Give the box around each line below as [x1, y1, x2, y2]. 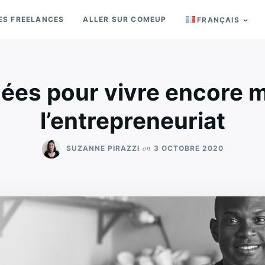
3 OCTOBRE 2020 [153, 143, 224, 153]
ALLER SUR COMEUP [83, 15, 167, 24]
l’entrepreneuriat [40, 107, 225, 134]
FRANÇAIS [197, 15, 240, 24]
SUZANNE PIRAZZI [66, 143, 140, 153]
